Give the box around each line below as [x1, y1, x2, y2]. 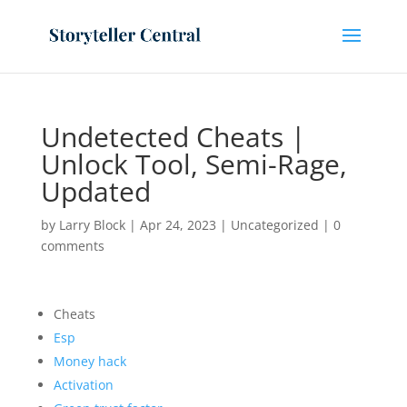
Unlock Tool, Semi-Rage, [40, 145, 347, 183]
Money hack [53, 352, 126, 370]
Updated [40, 173, 151, 210]
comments [40, 237, 104, 254]
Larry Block [58, 216, 125, 233]
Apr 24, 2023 [139, 216, 216, 233]
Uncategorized [230, 216, 319, 233]
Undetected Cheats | [40, 118, 305, 155]
